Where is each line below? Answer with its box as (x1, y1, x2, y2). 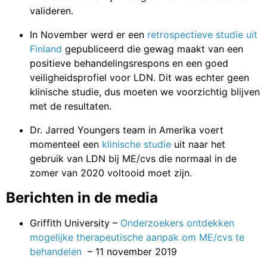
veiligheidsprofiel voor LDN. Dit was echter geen (30, 72, 249, 84)
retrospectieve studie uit (147, 29, 257, 41)
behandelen (30, 246, 85, 258)
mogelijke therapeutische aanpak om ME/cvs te (30, 231, 244, 244)
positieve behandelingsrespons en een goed (30, 57, 228, 70)
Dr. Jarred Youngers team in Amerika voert (30, 124, 223, 136)
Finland (30, 43, 65, 55)
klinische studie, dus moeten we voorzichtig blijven (30, 86, 260, 98)
